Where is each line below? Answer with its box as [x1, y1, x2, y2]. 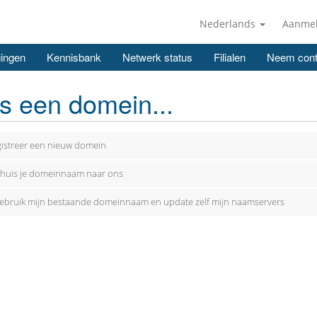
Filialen [214, 50, 246, 65]
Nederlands [200, 17, 258, 30]
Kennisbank [47, 50, 101, 65]
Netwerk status [122, 50, 192, 65]
